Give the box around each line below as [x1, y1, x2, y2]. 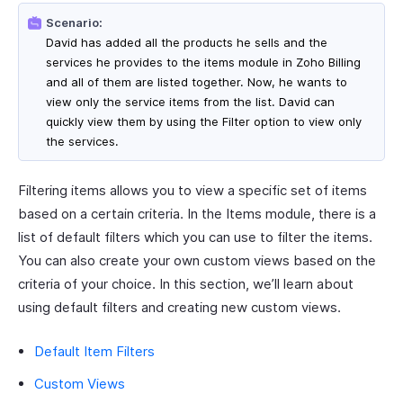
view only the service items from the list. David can [46, 94, 335, 109]
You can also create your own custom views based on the [18, 252, 376, 269]
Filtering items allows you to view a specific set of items [18, 182, 367, 199]
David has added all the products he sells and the [46, 35, 327, 49]
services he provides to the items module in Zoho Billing [46, 55, 361, 69]
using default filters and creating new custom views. [18, 299, 341, 316]
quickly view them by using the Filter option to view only [46, 114, 362, 129]
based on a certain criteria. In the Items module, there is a [18, 205, 376, 222]
